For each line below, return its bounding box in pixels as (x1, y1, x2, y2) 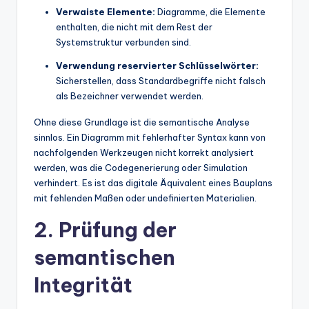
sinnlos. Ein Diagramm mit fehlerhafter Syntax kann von (34, 131, 266, 143)
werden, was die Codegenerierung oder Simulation (34, 161, 248, 173)
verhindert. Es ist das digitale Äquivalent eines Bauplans (34, 177, 272, 188)
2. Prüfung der (34, 217, 177, 243)
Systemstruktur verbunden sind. (56, 36, 191, 48)
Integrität (34, 272, 132, 298)
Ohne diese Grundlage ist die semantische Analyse (34, 116, 250, 128)
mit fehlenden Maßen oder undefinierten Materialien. (34, 192, 257, 203)
